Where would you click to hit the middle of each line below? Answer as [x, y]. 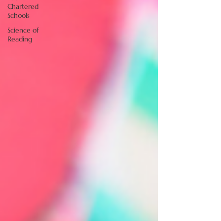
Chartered [23, 6]
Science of [23, 30]
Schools [18, 15]
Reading [20, 39]
